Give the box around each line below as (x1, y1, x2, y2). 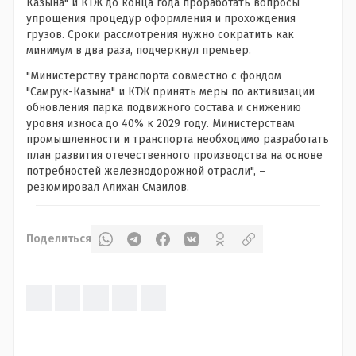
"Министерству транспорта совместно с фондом (26, 69, 281, 83)
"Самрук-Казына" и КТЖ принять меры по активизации (26, 85, 315, 99)
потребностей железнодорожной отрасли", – (26, 164, 265, 179)
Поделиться (26, 232, 91, 246)
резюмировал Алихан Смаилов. (26, 180, 189, 195)
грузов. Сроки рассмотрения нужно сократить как (26, 28, 294, 42)
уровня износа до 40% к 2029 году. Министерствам (26, 117, 295, 131)
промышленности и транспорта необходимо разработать (26, 133, 329, 147)
